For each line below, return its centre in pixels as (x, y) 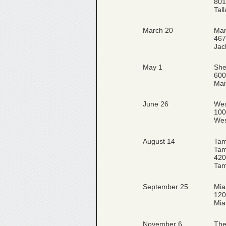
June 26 (156, 104)
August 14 (159, 141)
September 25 (165, 187)
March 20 (158, 30)
